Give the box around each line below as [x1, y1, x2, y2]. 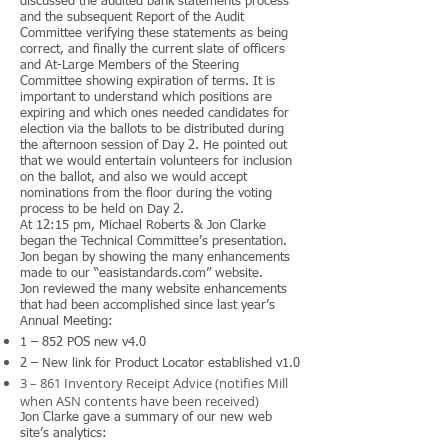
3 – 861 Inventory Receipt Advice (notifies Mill [20, 374, 288, 392]
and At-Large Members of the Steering [20, 59, 239, 72]
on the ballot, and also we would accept [20, 171, 247, 184]
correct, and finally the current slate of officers [20, 43, 285, 56]
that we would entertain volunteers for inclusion [20, 155, 292, 168]
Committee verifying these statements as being [20, 27, 288, 40]
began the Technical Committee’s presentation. [20, 235, 287, 248]
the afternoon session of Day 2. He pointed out [20, 139, 287, 152]
